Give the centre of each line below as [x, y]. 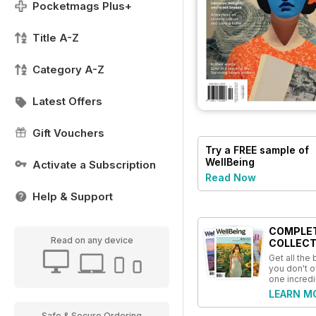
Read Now [231, 178]
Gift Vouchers [68, 133]
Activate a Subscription [94, 165]
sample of [283, 150]
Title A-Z [56, 38]
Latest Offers [67, 101]
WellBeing [230, 162]
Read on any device [92, 240]
